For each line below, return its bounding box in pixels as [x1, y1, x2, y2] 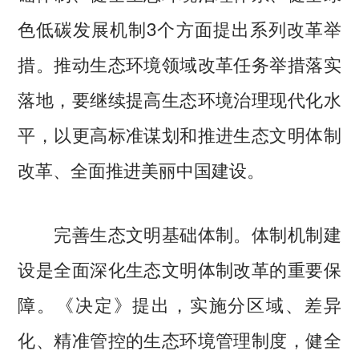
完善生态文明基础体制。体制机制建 [18, 220, 341, 246]
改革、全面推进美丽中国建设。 [18, 155, 265, 182]
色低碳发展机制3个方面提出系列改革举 [18, 14, 341, 41]
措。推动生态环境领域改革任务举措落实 [18, 50, 341, 76]
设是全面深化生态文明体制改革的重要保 [18, 255, 341, 281]
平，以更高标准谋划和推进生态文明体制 [18, 120, 341, 147]
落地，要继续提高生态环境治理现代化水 [18, 85, 341, 111]
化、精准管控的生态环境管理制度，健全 [18, 325, 341, 352]
